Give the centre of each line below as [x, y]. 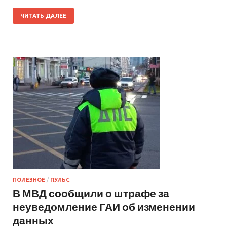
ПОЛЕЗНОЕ [29, 180]
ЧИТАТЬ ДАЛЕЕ [43, 15]
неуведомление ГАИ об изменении [104, 206]
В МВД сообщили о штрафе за [91, 193]
